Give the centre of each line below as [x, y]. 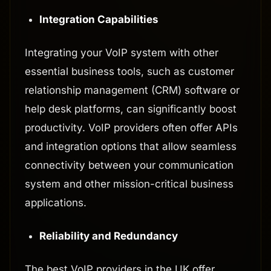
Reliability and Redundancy [109, 236]
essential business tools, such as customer [129, 72]
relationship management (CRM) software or [132, 90]
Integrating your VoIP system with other [122, 53]
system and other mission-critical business [129, 184]
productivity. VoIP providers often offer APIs [131, 128]
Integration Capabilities [99, 20]
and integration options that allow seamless [131, 147]
